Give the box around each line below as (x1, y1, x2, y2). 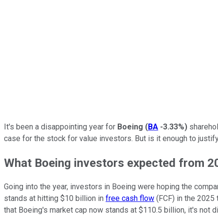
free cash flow (106, 194, 154, 203)
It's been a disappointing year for (4, 122, 117, 131)
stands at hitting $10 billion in (4, 194, 106, 203)
